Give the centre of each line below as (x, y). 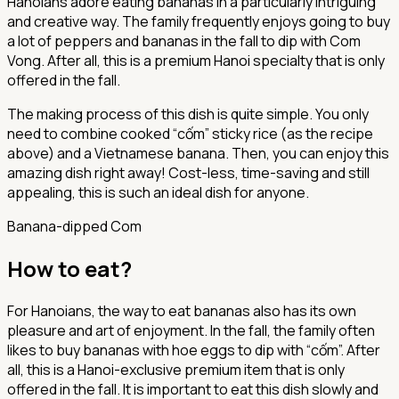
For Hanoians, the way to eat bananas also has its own (182, 311)
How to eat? (69, 269)
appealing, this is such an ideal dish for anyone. (158, 193)
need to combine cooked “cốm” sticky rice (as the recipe (190, 134)
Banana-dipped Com (74, 227)
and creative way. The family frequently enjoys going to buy (199, 22)
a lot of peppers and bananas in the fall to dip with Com (184, 41)
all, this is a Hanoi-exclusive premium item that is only (176, 370)
